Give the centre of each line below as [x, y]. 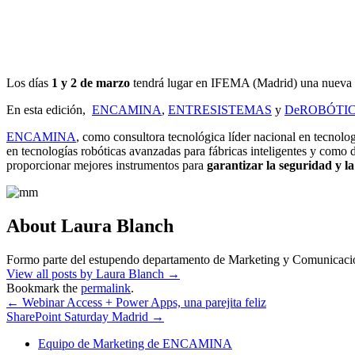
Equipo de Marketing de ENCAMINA [135, 343]
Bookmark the [44, 288]
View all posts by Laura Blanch [87, 273]
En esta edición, [49, 109]
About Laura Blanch [90, 225]
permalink [106, 288]
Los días [29, 82]
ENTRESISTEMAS [220, 109]
